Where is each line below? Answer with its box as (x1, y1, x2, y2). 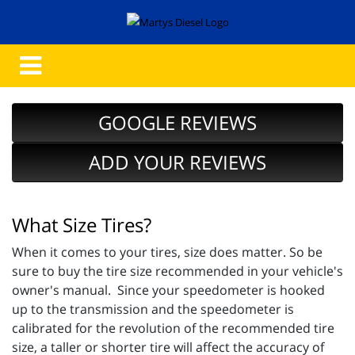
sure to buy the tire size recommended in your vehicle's (12, 262, 343, 281)
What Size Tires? (12, 212, 151, 239)
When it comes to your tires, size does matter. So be (12, 243, 323, 261)
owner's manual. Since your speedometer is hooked (12, 281, 325, 300)
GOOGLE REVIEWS (98, 109, 257, 136)
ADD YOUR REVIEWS (89, 149, 266, 176)
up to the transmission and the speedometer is (12, 300, 294, 319)
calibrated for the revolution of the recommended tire (12, 319, 334, 338)
